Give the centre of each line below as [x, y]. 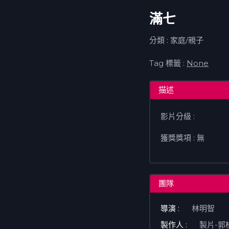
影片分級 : [178, 116]
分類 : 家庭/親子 [176, 40]
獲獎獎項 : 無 [182, 138]
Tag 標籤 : [168, 63]
